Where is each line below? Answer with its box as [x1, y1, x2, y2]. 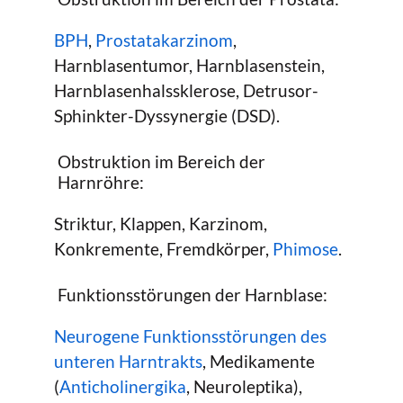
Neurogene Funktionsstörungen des [54, 326, 327, 347]
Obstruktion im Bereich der [57, 151, 265, 173]
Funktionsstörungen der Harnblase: [57, 284, 327, 306]
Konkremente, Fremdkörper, [54, 238, 273, 260]
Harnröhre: [57, 172, 144, 193]
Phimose [273, 238, 338, 260]
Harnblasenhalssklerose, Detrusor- [54, 80, 318, 102]
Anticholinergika [59, 376, 186, 398]
